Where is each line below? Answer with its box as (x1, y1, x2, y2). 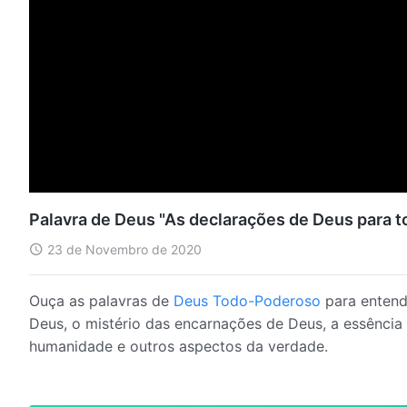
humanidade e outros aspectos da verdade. (29, 336, 328, 355)
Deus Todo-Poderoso (174, 291, 321, 310)
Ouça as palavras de (29, 291, 174, 310)
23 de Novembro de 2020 (47, 241, 202, 257)
